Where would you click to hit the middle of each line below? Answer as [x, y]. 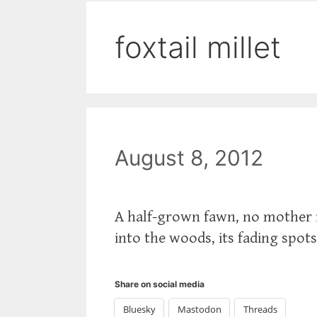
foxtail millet [198, 47]
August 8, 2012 [189, 158]
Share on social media [160, 284]
